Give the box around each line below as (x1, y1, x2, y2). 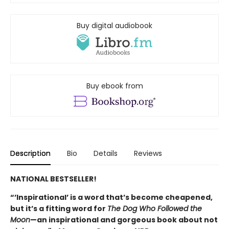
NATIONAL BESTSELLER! (10, 173, 97, 184)
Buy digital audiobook (77, 20, 152, 31)
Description (10, 148, 51, 158)
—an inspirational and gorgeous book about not (30, 214, 218, 225)
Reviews (134, 148, 162, 158)
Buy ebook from (86, 80, 143, 91)
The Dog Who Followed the (107, 203, 202, 214)
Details (94, 148, 118, 158)
